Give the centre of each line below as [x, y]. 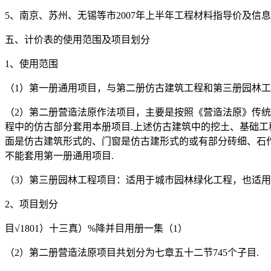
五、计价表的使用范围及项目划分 [77, 40]
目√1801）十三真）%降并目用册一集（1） [96, 229]
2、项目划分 [31, 204]
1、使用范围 [31, 64]
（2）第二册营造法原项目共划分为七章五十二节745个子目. [132, 253]
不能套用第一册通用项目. [59, 156]
